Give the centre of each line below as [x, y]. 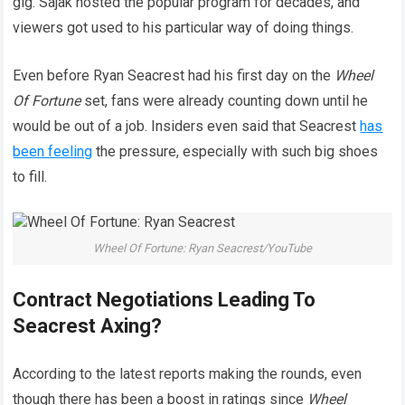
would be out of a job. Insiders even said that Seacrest [187, 126]
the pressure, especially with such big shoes [235, 151]
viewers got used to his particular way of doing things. [184, 27]
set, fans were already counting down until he [225, 100]
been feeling [53, 151]
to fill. [30, 176]
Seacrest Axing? [88, 326]
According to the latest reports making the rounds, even [188, 374]
